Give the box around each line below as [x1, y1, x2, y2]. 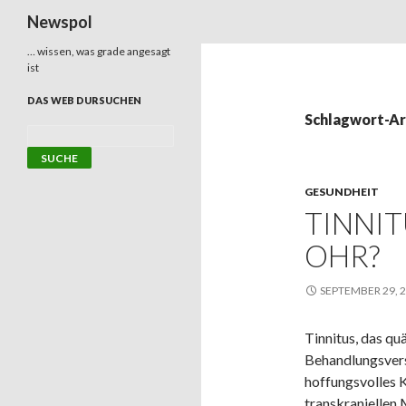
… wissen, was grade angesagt [27, 44, 170, 58]
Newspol [27, 12, 92, 32]
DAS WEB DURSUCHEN [27, 94, 141, 106]
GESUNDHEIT [304, 185, 379, 198]
